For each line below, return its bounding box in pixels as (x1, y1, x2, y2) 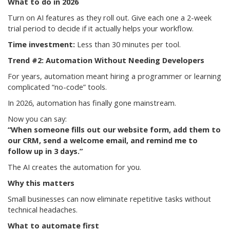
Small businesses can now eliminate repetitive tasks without (8, 194, 211, 204)
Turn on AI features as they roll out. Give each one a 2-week (8, 13, 212, 23)
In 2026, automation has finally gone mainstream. (8, 98, 176, 108)
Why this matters (8, 178, 74, 188)
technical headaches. (8, 205, 78, 215)
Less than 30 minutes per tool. (75, 40, 181, 50)
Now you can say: (8, 114, 67, 124)
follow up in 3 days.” (8, 146, 83, 157)
